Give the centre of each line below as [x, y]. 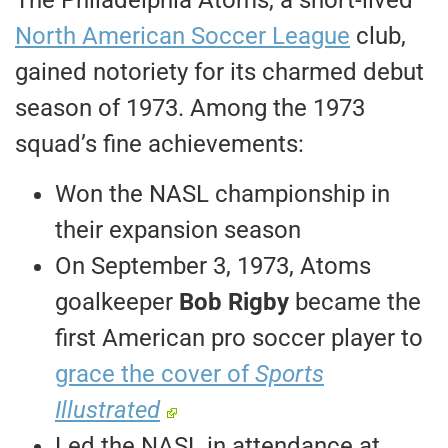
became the [355, 302]
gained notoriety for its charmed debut [219, 71]
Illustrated [107, 410]
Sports [289, 374]
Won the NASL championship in [222, 194]
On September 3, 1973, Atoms [213, 266]
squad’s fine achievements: [159, 143]
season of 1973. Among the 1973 [190, 107]
